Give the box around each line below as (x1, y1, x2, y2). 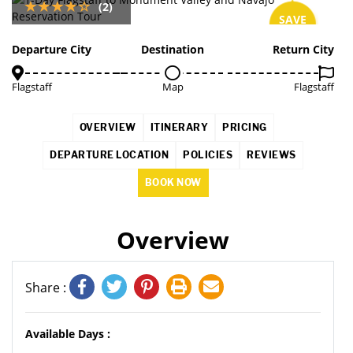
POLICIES (183, 149, 233, 161)
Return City (272, 42, 334, 57)
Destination (141, 42, 205, 57)
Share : (25, 279, 69, 296)
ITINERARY (150, 121, 208, 133)
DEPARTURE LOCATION (50, 149, 169, 161)
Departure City (12, 42, 91, 57)
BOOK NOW (144, 176, 202, 188)
